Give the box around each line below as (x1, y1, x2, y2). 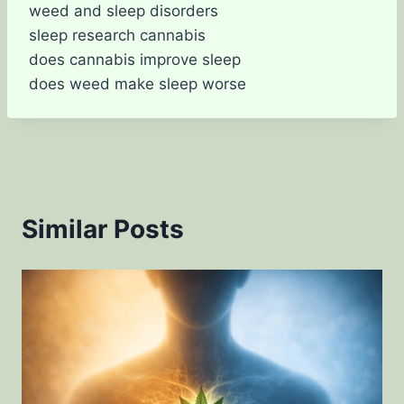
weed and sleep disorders (29, 2, 218, 20)
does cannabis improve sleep (29, 50, 241, 69)
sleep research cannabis (29, 26, 206, 44)
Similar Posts (22, 214, 184, 244)
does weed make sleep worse (29, 75, 246, 93)
